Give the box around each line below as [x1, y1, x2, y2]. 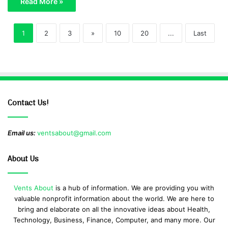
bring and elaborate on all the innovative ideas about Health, [18, 205, 210, 214]
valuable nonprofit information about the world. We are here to [14, 194, 214, 203]
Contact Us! [8, 97, 49, 110]
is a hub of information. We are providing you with [53, 184, 214, 192]
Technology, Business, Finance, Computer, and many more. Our [13, 216, 215, 224]
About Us [8, 153, 39, 166]
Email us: [8, 129, 37, 137]
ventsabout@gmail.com [37, 129, 111, 137]
